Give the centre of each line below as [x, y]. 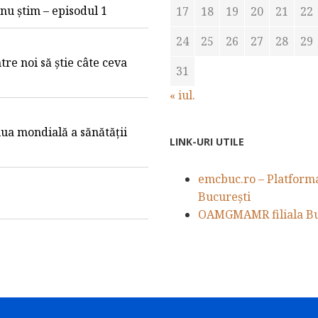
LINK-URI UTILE [207, 141]
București [224, 196]
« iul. [182, 95]
